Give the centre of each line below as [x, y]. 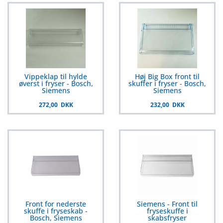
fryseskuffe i [167, 211]
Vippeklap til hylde [56, 76]
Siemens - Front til [167, 204]
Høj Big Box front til [167, 76]
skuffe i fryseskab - [56, 211]
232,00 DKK [167, 105]
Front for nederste [56, 204]
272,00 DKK [56, 105]
